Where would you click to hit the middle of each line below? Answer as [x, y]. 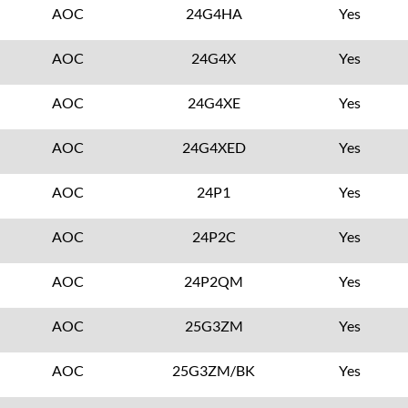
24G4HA [214, 13]
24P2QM [214, 281]
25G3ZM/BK [214, 370]
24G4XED [214, 147]
